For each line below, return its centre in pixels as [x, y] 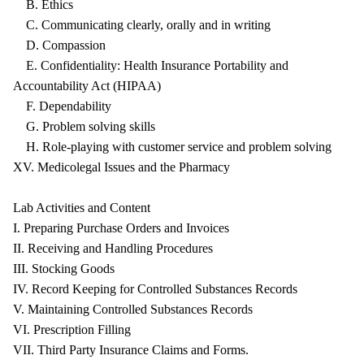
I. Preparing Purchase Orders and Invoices [121, 228]
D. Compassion [59, 45]
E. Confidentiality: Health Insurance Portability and [151, 65]
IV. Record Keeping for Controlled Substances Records [155, 289]
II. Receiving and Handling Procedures [113, 248]
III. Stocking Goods [64, 269]
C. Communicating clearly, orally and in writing [142, 25]
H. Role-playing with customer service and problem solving [172, 147]
